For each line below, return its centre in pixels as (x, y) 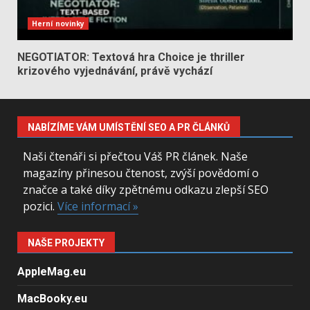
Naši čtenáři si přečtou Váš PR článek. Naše (135, 156)
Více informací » (98, 206)
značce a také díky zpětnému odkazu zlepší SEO (145, 189)
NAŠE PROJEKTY (66, 243)
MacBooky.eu (52, 298)
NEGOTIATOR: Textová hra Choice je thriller (131, 57)
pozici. (40, 206)
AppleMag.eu (52, 271)
